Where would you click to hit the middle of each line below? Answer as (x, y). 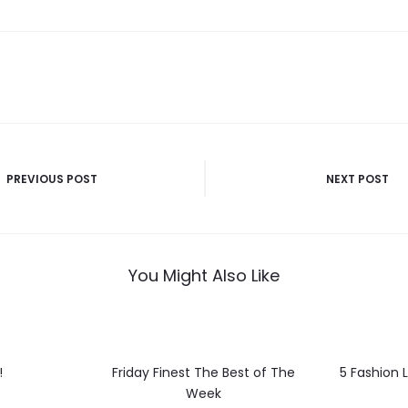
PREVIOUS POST (51, 178)
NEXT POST (357, 178)
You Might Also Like (204, 275)
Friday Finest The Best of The (204, 372)
